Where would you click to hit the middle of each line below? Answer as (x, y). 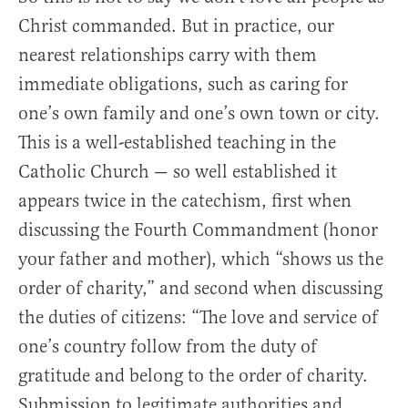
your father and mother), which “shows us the (201, 260)
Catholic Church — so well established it (178, 172)
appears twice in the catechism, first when (185, 201)
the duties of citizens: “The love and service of (198, 318)
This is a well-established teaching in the (177, 143)
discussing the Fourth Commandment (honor (198, 230)
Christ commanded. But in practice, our (176, 26)
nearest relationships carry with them (168, 56)
